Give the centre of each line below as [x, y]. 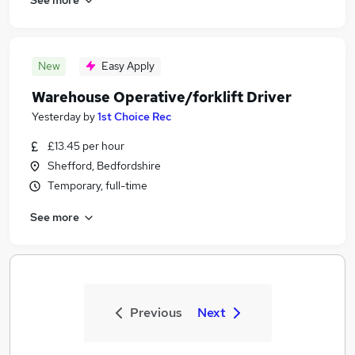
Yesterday [56, 116]
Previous [156, 313]
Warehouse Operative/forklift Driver [162, 97]
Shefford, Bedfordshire [104, 166]
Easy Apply [128, 66]
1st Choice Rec [134, 116]
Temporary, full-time [97, 185]
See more [55, 217]
